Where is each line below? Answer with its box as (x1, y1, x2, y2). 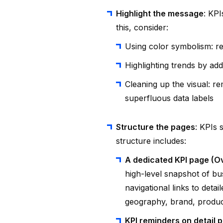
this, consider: (116, 22, 168, 32)
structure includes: (116, 136, 186, 146)
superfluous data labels (125, 93, 214, 103)
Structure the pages (116, 122, 195, 132)
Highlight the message (116, 8, 204, 18)
